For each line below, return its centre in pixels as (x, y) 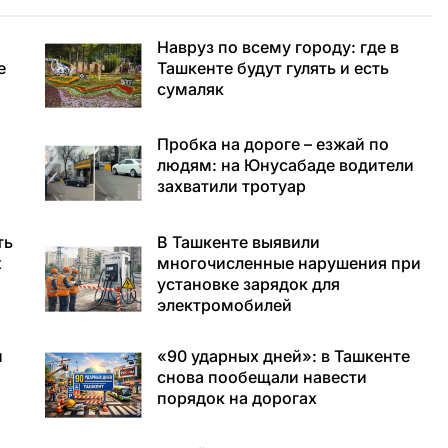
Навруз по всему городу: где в (277, 46)
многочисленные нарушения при (288, 263)
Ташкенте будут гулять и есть (272, 67)
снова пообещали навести (261, 377)
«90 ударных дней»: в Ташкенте (283, 356)
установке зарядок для (248, 284)
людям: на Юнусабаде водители (285, 165)
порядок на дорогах (236, 398)
